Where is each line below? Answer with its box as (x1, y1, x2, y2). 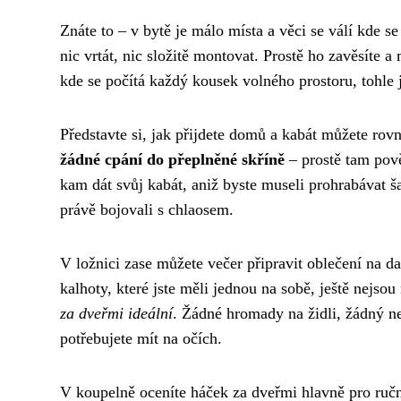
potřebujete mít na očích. (60, 328, 222, 347)
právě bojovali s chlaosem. (60, 200, 234, 218)
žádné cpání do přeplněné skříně (60, 149, 285, 168)
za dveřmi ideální (60, 303, 173, 322)
